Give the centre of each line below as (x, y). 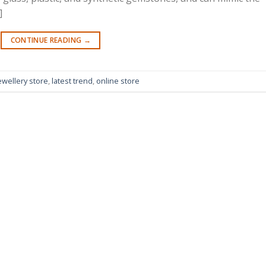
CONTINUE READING (47, 40)
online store (118, 81)
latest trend (72, 81)
